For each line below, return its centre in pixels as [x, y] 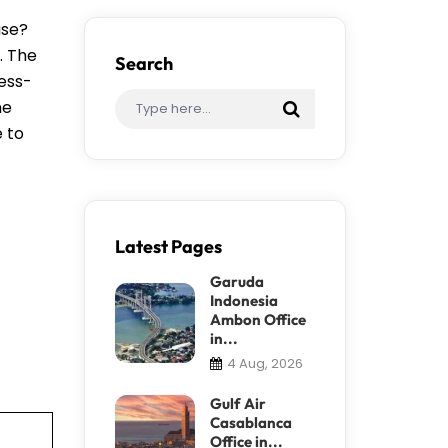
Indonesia [243, 300]
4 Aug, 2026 [264, 363]
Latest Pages [168, 246]
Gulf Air [237, 403]
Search [143, 63]
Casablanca [250, 422]
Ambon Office [257, 319]
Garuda [236, 281]
